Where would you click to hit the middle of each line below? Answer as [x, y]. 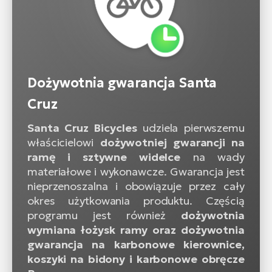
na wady [212, 157]
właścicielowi [64, 142]
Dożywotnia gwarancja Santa [122, 83]
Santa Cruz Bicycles [82, 127]
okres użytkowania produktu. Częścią [136, 200]
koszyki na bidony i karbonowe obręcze [136, 259]
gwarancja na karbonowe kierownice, [136, 244]
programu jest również [104, 215]
